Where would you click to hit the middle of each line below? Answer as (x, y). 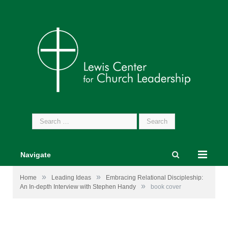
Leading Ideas (71, 178)
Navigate (36, 155)
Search (43, 118)
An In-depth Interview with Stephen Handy (78, 187)
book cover (166, 187)
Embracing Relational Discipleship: (154, 178)
